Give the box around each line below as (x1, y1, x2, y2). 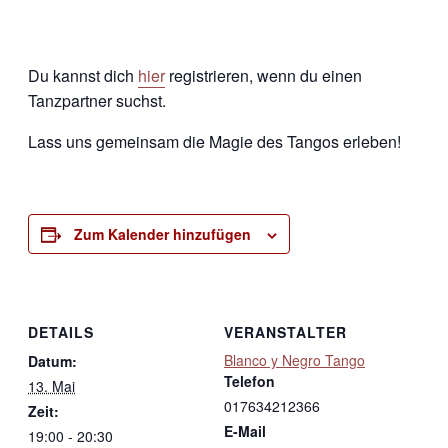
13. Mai (28, 375, 75, 396)
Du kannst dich (28, 64, 138, 87)
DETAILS (28, 321, 94, 342)
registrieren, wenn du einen (165, 64, 362, 87)
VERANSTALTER (224, 321, 347, 342)
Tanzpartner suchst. (28, 89, 166, 112)
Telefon (224, 370, 275, 391)
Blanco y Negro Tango (224, 349, 365, 370)
